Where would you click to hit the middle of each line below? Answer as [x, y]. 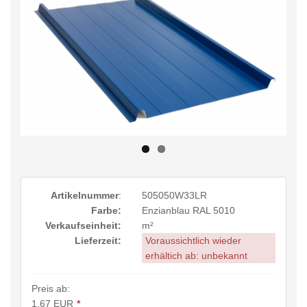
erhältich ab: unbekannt [196, 255]
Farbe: [106, 210]
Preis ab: [51, 288]
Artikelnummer [84, 195]
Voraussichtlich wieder [193, 240]
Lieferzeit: [98, 240]
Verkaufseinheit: [83, 225]
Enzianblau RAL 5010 [188, 210]
